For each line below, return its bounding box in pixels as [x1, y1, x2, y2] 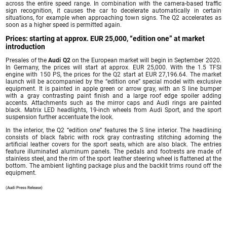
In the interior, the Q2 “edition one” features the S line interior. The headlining [6, 126, 221, 134]
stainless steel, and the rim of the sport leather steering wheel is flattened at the [6, 155, 221, 162]
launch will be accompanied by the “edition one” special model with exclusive [6, 78, 221, 85]
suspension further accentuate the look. [6, 113, 114, 121]
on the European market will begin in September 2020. [70, 56, 221, 64]
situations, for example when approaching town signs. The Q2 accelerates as [6, 14, 221, 21]
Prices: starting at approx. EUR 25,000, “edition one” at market [6, 34, 205, 43]
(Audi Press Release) [6, 185, 43, 191]
